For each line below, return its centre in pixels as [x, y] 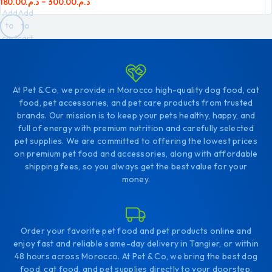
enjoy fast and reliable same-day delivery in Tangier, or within [136, 243]
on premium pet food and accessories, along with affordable [136, 153]
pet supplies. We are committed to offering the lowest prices [136, 141]
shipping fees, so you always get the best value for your [136, 166]
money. [136, 179]
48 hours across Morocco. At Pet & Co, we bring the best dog [136, 256]
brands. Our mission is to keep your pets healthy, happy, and [136, 115]
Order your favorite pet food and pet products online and [136, 230]
